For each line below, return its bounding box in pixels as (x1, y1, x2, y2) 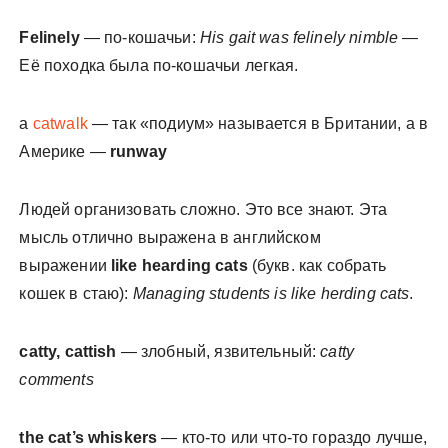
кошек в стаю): (19, 285, 133, 302)
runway (110, 143, 167, 160)
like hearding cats (111, 257, 248, 274)
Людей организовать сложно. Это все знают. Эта (19, 201, 388, 218)
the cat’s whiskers (19, 429, 158, 446)
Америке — (19, 143, 110, 160)
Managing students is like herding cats (132, 285, 410, 302)
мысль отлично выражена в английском (19, 229, 321, 246)
